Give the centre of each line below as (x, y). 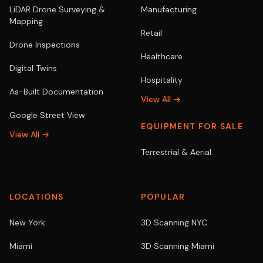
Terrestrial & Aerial (176, 152)
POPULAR (163, 197)
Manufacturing (169, 9)
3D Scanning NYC (174, 222)
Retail (151, 33)
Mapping (26, 21)
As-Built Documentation (56, 92)
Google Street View (47, 115)
